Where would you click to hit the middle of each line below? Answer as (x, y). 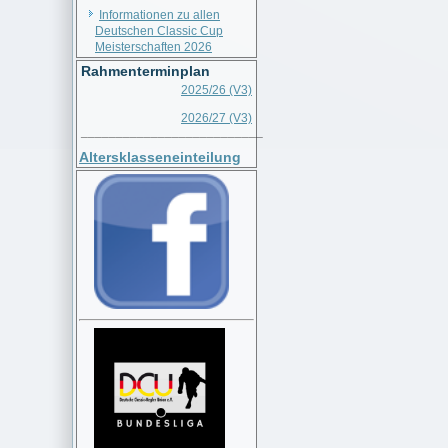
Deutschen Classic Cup (159, 31)
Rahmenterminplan (145, 71)
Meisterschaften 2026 (153, 47)
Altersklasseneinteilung (160, 157)
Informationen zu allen (159, 15)
